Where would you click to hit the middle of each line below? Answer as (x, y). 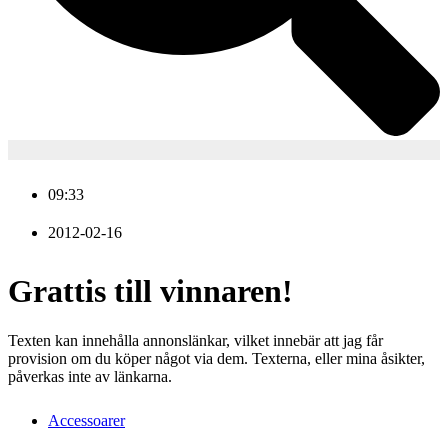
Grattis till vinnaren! (150, 291)
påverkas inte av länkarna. (90, 376)
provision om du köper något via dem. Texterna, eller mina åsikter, (216, 358)
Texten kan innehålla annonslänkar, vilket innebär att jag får (195, 340)
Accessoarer (86, 420)
